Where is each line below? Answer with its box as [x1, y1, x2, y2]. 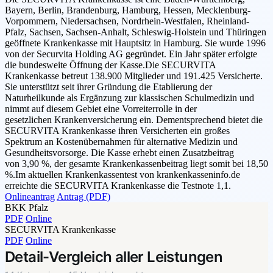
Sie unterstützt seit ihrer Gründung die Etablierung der [5, 82, 212, 93]
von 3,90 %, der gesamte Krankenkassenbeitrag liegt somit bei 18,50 [5, 158, 268, 169]
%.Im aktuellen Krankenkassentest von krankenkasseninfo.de [5, 169, 240, 180]
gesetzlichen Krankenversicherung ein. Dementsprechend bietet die [5, 115, 263, 126]
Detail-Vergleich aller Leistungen [5, 248, 223, 266]
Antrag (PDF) [57, 191, 110, 202]
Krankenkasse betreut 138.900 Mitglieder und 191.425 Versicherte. [5, 71, 263, 82]
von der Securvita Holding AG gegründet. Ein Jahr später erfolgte [5, 49, 257, 60]
